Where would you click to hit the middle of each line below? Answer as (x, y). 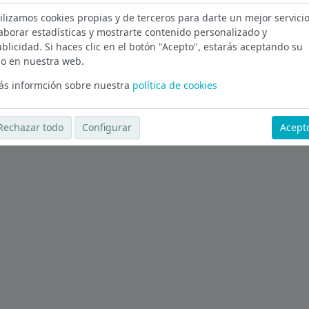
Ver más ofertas (48, 84)
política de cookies (175, 85)
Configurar (107, 128)
